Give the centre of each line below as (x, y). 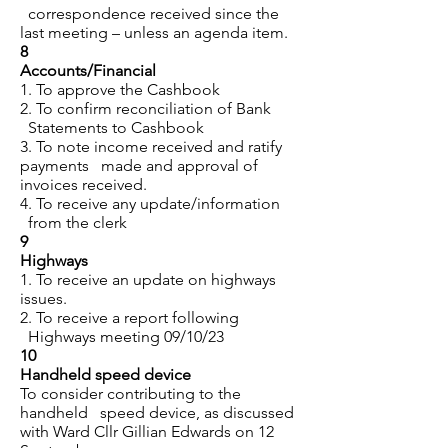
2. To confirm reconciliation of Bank (145, 108)
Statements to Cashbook (112, 127)
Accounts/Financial (88, 70)
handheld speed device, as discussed (157, 412)
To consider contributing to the (130, 393)
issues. (43, 298)
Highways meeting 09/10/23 (122, 336)
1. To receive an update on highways (148, 279)
